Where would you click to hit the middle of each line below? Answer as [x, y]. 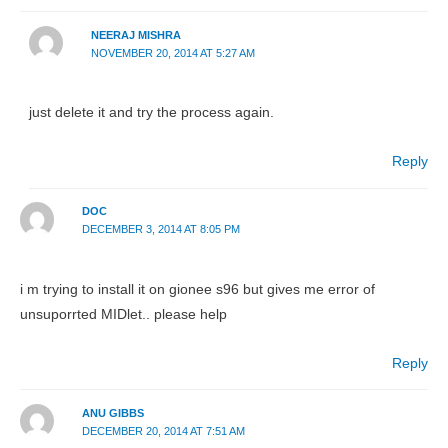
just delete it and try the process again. [152, 113]
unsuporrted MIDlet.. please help [123, 314]
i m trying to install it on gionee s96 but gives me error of [197, 289]
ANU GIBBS [112, 413]
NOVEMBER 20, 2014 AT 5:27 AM [172, 52]
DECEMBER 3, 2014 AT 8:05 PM [160, 229]
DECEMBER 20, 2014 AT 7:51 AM [163, 431]
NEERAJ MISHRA [135, 34]
